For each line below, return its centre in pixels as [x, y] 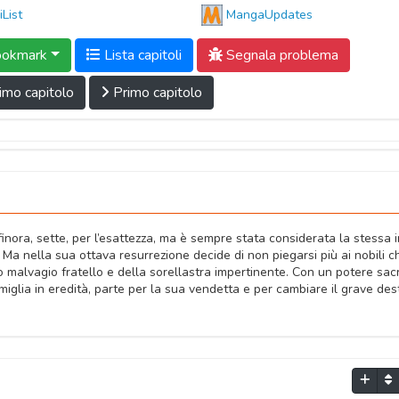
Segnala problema [280, 55]
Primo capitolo [156, 93]
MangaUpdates [269, 15]
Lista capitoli [141, 55]
